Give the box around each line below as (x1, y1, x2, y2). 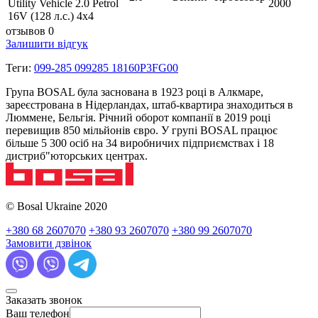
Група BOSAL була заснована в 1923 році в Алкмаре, (6, 86, 263, 99)
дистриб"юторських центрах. (6, 150, 148, 163)
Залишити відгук (6, 38, 88, 50)
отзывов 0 (6, 25, 54, 38)
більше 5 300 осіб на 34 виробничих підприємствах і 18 (6, 137, 274, 150)
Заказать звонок (6, 294, 82, 307)
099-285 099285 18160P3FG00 (34, 62, 178, 75)
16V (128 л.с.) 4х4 (8, 10, 94, 23)
